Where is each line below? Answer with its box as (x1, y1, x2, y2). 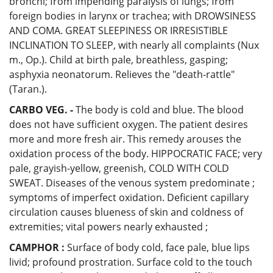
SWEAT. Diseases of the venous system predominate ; (9, 175, 255, 190)
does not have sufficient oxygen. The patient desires (9, 117, 248, 131)
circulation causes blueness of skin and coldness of (9, 205, 243, 219)
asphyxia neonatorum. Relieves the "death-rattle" (9, 67, 235, 81)
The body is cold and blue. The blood (73, 102, 244, 116)
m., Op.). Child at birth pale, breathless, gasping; (9, 52, 228, 66)
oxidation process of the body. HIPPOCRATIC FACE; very (9, 146, 262, 160)
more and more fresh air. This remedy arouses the (9, 132, 241, 146)
